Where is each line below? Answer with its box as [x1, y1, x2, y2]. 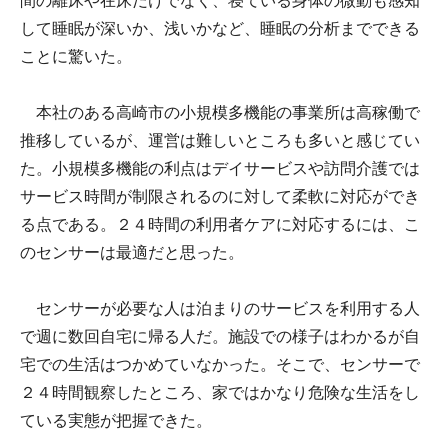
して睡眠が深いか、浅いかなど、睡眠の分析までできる [20, 19, 420, 37]
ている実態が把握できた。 [20, 411, 212, 429]
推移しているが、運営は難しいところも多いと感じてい [20, 131, 420, 149]
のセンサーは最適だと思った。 [20, 243, 244, 261]
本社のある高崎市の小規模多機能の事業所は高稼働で [20, 103, 420, 121]
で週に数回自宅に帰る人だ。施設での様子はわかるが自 [20, 327, 420, 345]
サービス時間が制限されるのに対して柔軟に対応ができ [20, 187, 420, 205]
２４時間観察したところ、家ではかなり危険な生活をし [20, 383, 420, 401]
